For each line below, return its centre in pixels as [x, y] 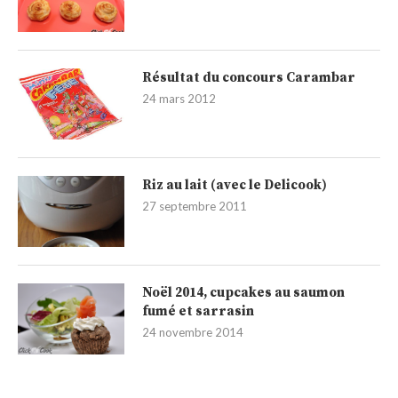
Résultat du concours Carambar [249, 78]
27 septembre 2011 [195, 206]
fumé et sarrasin [198, 311]
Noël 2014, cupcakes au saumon [243, 293]
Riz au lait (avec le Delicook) [235, 185]
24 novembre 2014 [193, 332]
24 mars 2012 [179, 99]
